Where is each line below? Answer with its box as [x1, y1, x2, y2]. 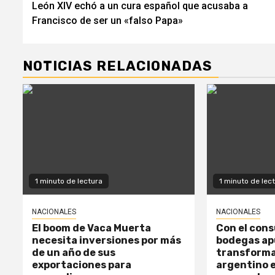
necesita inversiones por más [32, 234, 181, 246]
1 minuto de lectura [35, 176, 103, 185]
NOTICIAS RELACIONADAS [23, 57, 212, 74]
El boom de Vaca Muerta [32, 222, 151, 234]
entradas [31, 22, 115, 45]
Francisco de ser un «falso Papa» [32, 14, 183, 26]
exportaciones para [32, 258, 131, 271]
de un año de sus [32, 246, 115, 258]
